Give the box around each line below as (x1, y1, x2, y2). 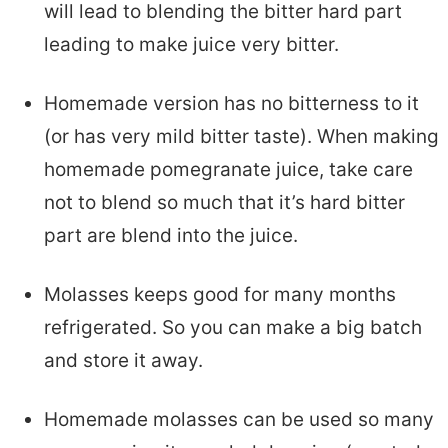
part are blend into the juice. (43, 223, 298, 247)
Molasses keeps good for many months (43, 282, 396, 306)
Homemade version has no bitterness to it (43, 91, 419, 115)
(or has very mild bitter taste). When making (43, 124, 439, 148)
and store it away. (43, 348, 203, 372)
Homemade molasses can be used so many (43, 407, 434, 431)
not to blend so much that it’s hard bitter (43, 190, 405, 214)
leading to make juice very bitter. (43, 32, 339, 56)
